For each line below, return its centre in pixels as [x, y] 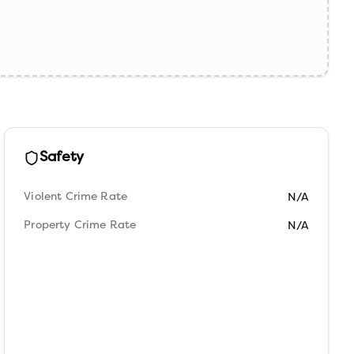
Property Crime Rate [80, 226]
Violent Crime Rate [76, 197]
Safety [62, 158]
